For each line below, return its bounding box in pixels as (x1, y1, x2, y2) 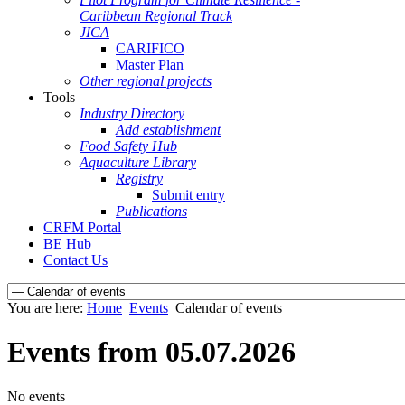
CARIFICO (116, 41, 184, 56)
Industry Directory (80, 106, 184, 121)
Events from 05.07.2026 (7, 335, 296, 369)
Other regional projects (80, 73, 212, 89)
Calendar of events (175, 300, 282, 316)
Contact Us (43, 252, 108, 268)
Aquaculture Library (80, 155, 196, 170)
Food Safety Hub (80, 138, 177, 154)
